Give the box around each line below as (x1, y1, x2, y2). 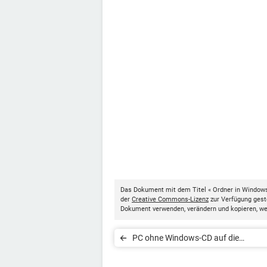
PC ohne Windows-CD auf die (132, 233, 239, 243)
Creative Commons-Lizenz (132, 195, 209, 203)
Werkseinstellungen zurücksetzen (132, 251, 255, 260)
